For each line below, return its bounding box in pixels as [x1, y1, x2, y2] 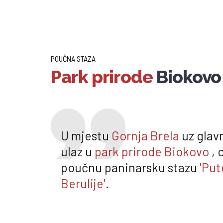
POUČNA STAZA [51, 53, 96, 63]
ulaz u [61, 144, 95, 159]
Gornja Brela [111, 128, 179, 143]
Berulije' [61, 176, 106, 191]
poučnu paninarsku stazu [61, 160, 200, 175]
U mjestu [61, 128, 111, 143]
